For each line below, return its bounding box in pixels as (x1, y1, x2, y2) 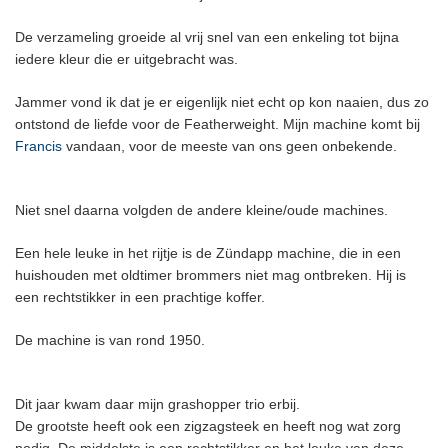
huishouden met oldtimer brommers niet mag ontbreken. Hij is (15, 267, 406, 283)
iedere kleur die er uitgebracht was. (15, 51, 238, 67)
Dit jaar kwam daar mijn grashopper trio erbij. (15, 396, 300, 412)
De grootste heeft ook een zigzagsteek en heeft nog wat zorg (15, 418, 401, 434)
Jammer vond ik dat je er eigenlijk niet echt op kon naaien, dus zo (15, 94, 429, 110)
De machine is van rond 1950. (15, 332, 205, 348)
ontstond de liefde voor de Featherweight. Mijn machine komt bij (15, 116, 420, 132)
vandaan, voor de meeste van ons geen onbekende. (62, 138, 397, 154)
